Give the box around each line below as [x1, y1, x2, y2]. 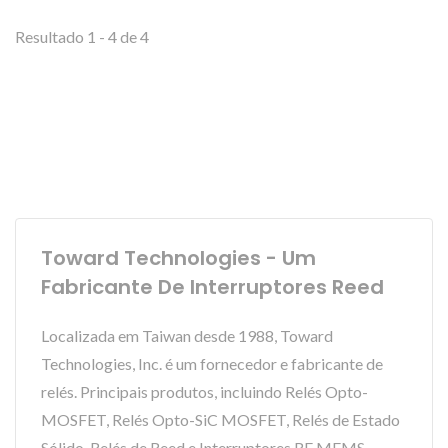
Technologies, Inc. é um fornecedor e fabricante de [41, 354, 383, 373]
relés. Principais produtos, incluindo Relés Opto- [41, 382, 368, 401]
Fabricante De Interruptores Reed [41, 273, 384, 301]
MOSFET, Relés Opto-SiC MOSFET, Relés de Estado [41, 410, 400, 429]
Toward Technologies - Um [41, 244, 316, 272]
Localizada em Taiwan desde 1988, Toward [41, 326, 333, 345]
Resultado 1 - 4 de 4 [15, 27, 149, 46]
